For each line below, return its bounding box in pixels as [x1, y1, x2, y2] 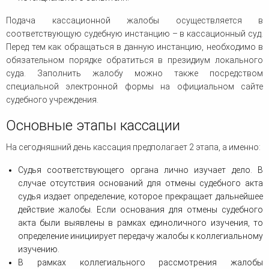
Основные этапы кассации [6, 117, 180, 134]
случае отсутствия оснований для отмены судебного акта [18, 178, 263, 189]
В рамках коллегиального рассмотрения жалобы [18, 258, 263, 268]
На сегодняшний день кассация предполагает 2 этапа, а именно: [6, 142, 261, 153]
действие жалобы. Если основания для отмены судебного [18, 205, 263, 215]
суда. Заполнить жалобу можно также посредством [6, 68, 263, 79]
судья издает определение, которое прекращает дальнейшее [18, 192, 263, 202]
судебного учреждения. [6, 95, 98, 105]
